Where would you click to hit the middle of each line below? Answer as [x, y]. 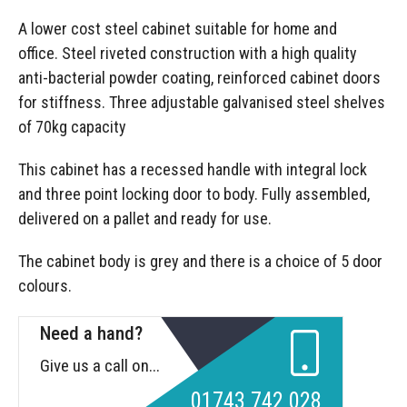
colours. [45, 286]
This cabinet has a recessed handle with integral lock [193, 170]
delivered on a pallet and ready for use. [145, 219]
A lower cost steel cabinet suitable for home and [178, 29]
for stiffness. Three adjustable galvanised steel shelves [202, 103]
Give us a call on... [100, 365]
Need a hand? [91, 333]
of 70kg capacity [72, 127]
